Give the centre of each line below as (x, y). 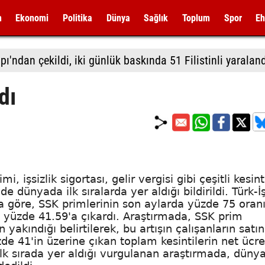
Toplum (196, 18)
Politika (77, 18)
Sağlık (156, 18)
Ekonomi (32, 18)
